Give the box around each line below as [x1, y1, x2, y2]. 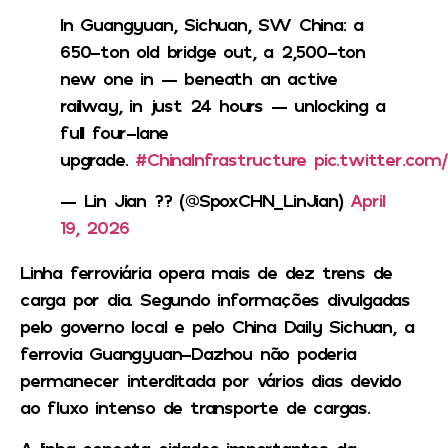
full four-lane [60, 120, 169, 143]
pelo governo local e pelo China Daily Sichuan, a [20, 314, 414, 337]
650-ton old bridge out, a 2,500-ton [60, 39, 365, 62]
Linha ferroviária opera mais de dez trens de [20, 260, 393, 283]
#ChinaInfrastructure [135, 147, 307, 170]
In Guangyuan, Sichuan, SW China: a [60, 12, 364, 35]
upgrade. [60, 147, 136, 170]
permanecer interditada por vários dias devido [20, 368, 401, 391]
